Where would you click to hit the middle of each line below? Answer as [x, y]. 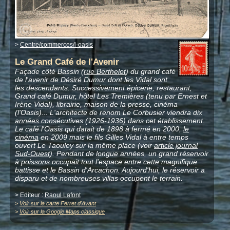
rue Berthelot [105, 71]
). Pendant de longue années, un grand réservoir [129, 153]
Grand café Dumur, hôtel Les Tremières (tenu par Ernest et [111, 96]
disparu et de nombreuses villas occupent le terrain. [99, 178]
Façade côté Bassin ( [50, 71]
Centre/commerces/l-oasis [57, 44]
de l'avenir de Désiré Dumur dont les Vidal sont [91, 79]
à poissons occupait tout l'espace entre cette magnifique [106, 161]
